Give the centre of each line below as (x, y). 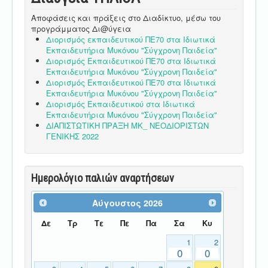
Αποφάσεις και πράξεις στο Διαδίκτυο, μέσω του (126, 17)
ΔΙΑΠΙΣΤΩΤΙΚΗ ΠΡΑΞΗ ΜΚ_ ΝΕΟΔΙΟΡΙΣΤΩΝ (127, 125)
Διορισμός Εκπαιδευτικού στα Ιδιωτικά (121, 103)
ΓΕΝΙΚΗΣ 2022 (72, 136)
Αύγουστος (117, 202)
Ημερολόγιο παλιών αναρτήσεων (103, 178)
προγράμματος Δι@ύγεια (81, 28)
